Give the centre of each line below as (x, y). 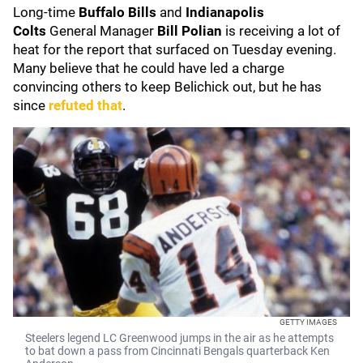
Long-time (46, 12)
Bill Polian (191, 31)
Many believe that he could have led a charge (149, 68)
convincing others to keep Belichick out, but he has (167, 87)
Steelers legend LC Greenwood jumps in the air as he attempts (179, 338)
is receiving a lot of (283, 31)
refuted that (85, 105)
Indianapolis (225, 12)
